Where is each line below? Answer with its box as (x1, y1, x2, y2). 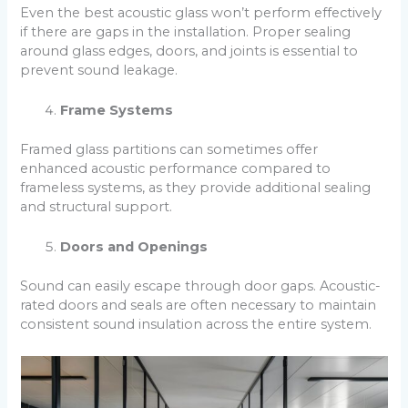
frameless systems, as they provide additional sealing (20, 179, 372, 196)
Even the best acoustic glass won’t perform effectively (20, 4, 382, 21)
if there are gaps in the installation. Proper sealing (20, 23, 352, 40)
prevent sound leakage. (20, 61, 178, 78)
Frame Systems (60, 102, 174, 119)
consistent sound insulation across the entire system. (20, 316, 372, 333)
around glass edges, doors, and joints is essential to (20, 42, 359, 59)
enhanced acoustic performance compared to (20, 160, 331, 177)
